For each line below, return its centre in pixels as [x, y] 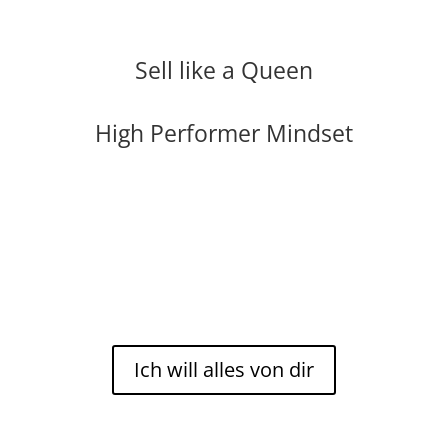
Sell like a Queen [223, 69]
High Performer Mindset [223, 132]
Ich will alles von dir [223, 369]
